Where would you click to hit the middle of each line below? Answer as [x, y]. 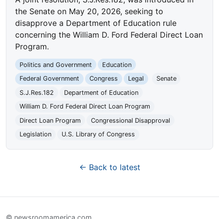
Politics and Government [56, 65]
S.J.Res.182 [37, 92]
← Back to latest [109, 167]
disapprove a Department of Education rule [96, 23]
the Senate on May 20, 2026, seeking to [89, 11]
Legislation [36, 134]
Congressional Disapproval [130, 120]
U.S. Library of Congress [98, 134]
